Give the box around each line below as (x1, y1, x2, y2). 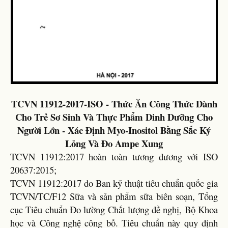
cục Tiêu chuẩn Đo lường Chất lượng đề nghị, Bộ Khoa (10, 203, 218, 216)
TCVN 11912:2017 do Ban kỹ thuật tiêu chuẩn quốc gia (10, 176, 218, 189)
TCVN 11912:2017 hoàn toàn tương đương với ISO (10, 150, 218, 163)
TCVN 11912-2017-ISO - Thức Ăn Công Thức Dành (11, 96, 217, 110)
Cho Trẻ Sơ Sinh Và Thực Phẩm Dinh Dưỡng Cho (15, 109, 213, 124)
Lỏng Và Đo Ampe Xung (65, 136, 163, 150)
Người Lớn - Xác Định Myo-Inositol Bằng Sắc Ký (17, 123, 211, 137)
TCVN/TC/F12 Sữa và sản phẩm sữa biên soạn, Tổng (10, 189, 218, 203)
